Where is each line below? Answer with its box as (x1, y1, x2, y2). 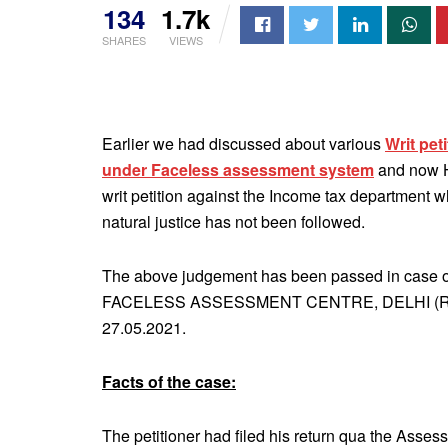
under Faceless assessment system (102, 157, 374, 181)
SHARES (102, 31, 146, 48)
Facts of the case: (102, 369, 236, 393)
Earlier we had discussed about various (102, 131, 385, 155)
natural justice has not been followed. (102, 209, 365, 233)
